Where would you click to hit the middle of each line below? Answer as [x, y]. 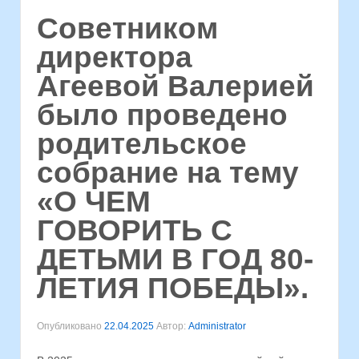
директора [115, 58]
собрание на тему [168, 173]
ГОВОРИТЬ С [135, 231]
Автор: [171, 326]
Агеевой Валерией [175, 87]
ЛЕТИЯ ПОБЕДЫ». [173, 288]
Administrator [217, 326]
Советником [127, 29]
